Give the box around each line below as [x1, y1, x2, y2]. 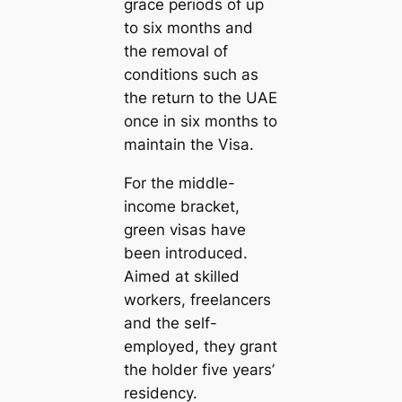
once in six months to [123, 112, 277, 131]
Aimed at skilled [123, 267, 240, 285]
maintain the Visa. [123, 135, 254, 154]
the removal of [123, 42, 228, 61]
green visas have [123, 220, 246, 239]
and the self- [123, 313, 217, 332]
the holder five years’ [123, 360, 275, 379]
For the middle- [123, 173, 235, 192]
